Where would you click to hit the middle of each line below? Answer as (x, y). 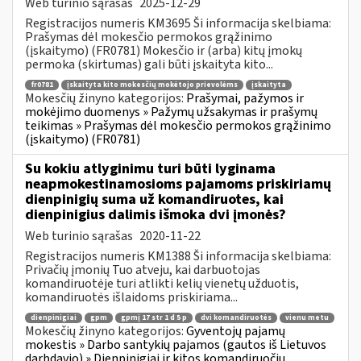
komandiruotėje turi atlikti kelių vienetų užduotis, (162, 283)
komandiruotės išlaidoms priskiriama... (131, 297)
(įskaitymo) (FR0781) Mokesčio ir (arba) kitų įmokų (164, 50)
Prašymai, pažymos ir (245, 99)
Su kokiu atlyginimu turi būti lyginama (150, 168)
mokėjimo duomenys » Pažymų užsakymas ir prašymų (171, 112)
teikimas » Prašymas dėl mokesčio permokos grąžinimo (178, 126)
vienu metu (307, 318)
